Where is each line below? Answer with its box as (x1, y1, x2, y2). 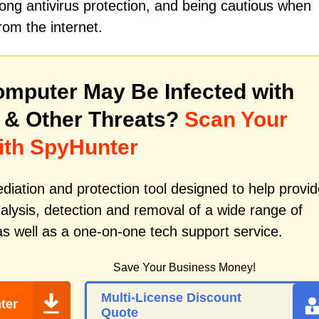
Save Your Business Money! (113, 261, 256, 273)
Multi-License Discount (101, 291, 241, 305)
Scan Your (184, 108, 288, 131)
